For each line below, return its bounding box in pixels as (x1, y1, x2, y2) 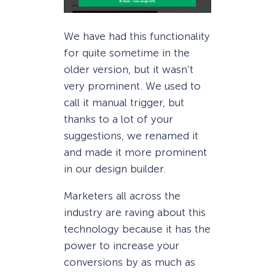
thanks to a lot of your (64, 113, 173, 126)
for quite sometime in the (64, 47, 190, 60)
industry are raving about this (64, 206, 206, 219)
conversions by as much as (64, 256, 195, 269)
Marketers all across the (64, 190, 180, 203)
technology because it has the (64, 223, 211, 236)
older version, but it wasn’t (64, 63, 193, 76)
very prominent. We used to (64, 80, 201, 93)
